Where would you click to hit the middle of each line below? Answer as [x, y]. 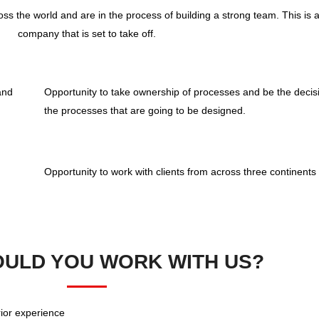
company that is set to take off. [87, 33]
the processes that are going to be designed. [145, 110]
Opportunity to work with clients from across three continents [180, 172]
